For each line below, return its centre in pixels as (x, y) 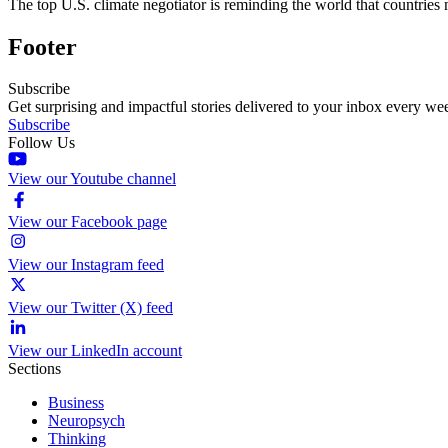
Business (76, 403)
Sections (34, 369)
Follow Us (41, 143)
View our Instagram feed (86, 265)
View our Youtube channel (92, 179)
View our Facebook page (87, 222)
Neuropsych (86, 421)
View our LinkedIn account (95, 351)
